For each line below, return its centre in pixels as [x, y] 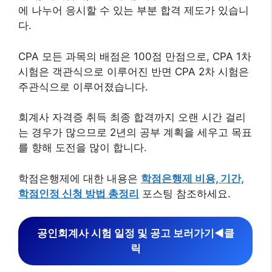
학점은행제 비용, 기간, [192, 178]
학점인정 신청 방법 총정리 [79, 193]
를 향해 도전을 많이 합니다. [83, 148]
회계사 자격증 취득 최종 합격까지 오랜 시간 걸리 [132, 117]
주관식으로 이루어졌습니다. [83, 87]
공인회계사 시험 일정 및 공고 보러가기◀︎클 [135, 233]
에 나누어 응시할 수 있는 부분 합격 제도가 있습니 [134, 11]
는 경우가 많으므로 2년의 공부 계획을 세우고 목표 [135, 133]
